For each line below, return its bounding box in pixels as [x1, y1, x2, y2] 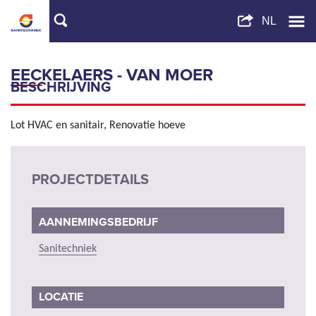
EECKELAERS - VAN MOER [11, 65, 213, 86]
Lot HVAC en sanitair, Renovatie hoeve [11, 120, 186, 132]
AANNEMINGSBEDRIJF [39, 215, 158, 230]
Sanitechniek [39, 243, 97, 255]
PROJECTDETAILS [32, 171, 149, 188]
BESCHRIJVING [11, 79, 114, 97]
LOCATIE [39, 290, 83, 305]
